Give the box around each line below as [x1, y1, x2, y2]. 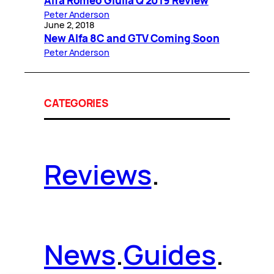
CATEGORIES [44, 95, 109, 110]
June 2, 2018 [44, 18, 95, 31]
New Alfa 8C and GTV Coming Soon [44, 31, 220, 45]
